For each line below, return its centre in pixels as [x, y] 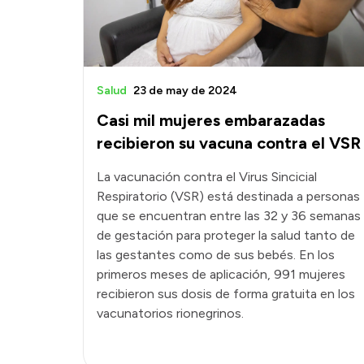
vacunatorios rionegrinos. [170, 314]
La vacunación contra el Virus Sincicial [207, 177]
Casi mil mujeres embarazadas [211, 121]
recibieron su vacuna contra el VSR [229, 143]
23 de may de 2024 [185, 91]
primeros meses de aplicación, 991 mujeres [221, 275]
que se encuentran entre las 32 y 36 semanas [229, 216]
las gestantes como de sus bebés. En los [216, 255]
